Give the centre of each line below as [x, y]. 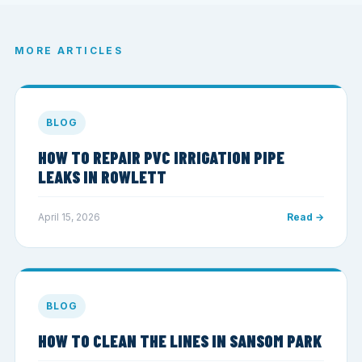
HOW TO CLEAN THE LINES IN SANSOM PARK [180, 340]
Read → [305, 217]
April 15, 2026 [69, 217]
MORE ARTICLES [69, 50]
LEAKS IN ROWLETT [102, 176]
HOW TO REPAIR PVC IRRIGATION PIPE [161, 157]
